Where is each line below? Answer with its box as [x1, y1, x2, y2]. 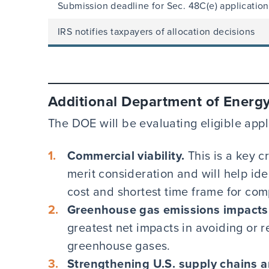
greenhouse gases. [67, 237, 171, 254]
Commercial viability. [67, 147, 188, 164]
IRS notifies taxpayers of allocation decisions [58, 25, 255, 38]
